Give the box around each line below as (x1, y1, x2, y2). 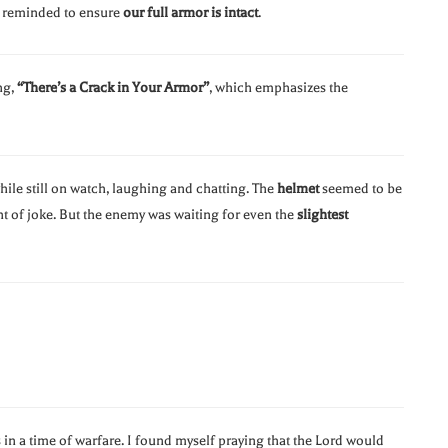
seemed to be (319, 180, 402, 198)
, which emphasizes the (209, 79, 348, 97)
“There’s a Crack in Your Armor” (17, 79, 209, 97)
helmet (277, 180, 319, 198)
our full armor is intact (123, 4, 258, 22)
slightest (297, 206, 348, 224)
